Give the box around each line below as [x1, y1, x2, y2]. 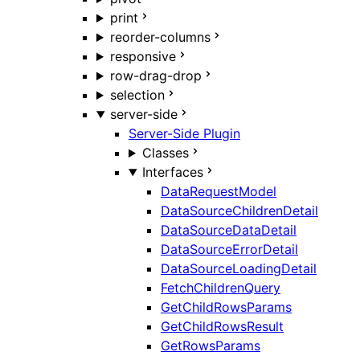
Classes [141, 145, 189, 162]
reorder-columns [109, 29, 211, 46]
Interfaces [141, 164, 203, 181]
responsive [109, 48, 176, 65]
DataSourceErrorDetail [161, 241, 298, 258]
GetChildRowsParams [161, 299, 292, 316]
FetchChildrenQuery [161, 280, 280, 297]
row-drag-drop [109, 67, 202, 84]
